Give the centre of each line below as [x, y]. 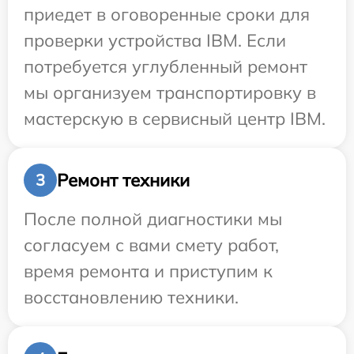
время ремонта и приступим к [148, 271]
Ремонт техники [123, 180]
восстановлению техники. [131, 298]
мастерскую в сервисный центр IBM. [175, 119]
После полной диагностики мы [153, 219]
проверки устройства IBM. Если [155, 41]
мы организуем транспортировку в [170, 93]
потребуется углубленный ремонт [166, 67]
